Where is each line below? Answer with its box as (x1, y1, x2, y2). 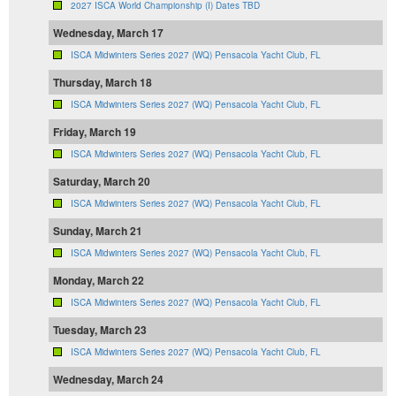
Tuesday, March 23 (53, 322, 147, 339)
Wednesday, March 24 (53, 371, 164, 388)
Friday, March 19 (53, 124, 136, 141)
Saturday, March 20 (53, 173, 150, 190)
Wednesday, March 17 (53, 25, 164, 42)
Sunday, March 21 (53, 223, 142, 240)
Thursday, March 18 (53, 74, 152, 91)
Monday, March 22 (53, 272, 144, 289)
